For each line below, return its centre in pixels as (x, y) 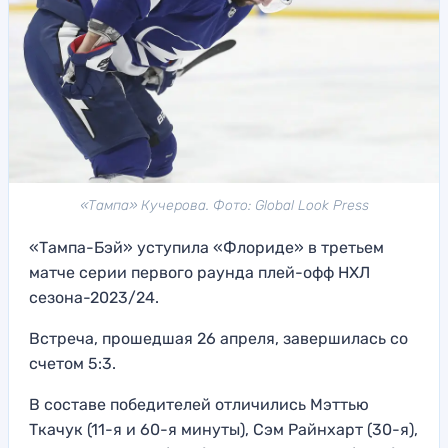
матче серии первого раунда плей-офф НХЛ (199, 273)
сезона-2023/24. (94, 298)
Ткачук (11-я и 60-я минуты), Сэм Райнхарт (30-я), (223, 430)
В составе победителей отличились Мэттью (199, 405)
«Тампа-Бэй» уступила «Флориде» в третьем (206, 248)
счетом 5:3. (72, 364)
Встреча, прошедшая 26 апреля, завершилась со (218, 339)
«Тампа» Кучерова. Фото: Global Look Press (224, 206)
